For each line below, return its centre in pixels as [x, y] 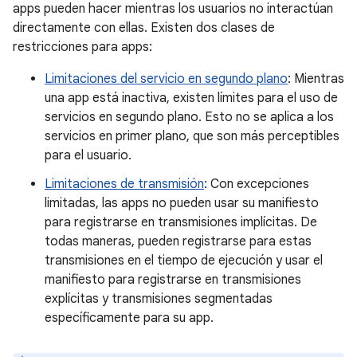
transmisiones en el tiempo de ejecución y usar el [184, 261]
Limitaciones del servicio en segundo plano [166, 79]
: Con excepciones [257, 184]
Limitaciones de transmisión [124, 184]
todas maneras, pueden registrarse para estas [178, 241]
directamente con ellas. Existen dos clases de [144, 28]
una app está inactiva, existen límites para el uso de [191, 98]
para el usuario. [88, 155]
